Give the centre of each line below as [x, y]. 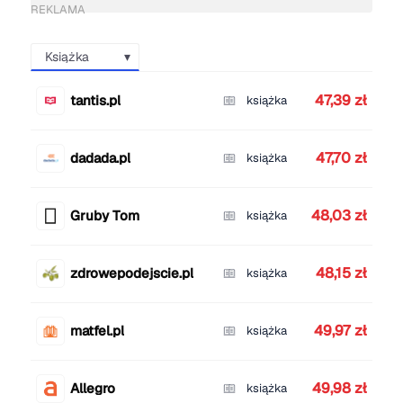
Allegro [92, 389]
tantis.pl [95, 101]
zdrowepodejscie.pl [131, 273]
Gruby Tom [104, 216]
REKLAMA [58, 10]
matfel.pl [97, 331]
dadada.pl [100, 158]
